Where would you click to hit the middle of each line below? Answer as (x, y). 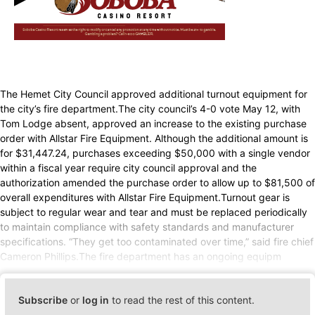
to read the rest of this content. (182, 300)
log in (96, 300)
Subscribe (43, 300)
